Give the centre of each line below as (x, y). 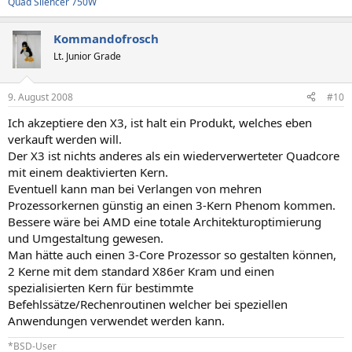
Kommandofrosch (106, 39)
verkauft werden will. (65, 139)
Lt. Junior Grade (87, 57)
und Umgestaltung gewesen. (86, 238)
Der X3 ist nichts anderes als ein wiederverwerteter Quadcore (174, 155)
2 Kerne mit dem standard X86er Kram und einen (141, 271)
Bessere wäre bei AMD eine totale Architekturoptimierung (165, 221)
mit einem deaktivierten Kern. (88, 172)
